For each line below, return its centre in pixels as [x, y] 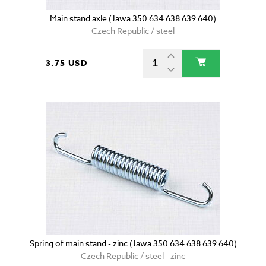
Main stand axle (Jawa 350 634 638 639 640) [133, 18]
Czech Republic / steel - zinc [133, 256]
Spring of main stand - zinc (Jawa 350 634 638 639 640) [133, 243]
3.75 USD [67, 64]
